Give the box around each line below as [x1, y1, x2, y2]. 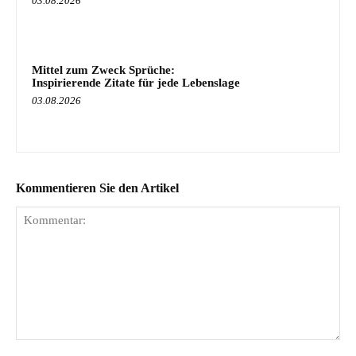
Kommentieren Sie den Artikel [16, 180, 179, 195]
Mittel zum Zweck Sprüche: [32, 63, 175, 76]
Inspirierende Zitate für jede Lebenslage [32, 75, 240, 89]
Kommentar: [15, 340, 77, 354]
